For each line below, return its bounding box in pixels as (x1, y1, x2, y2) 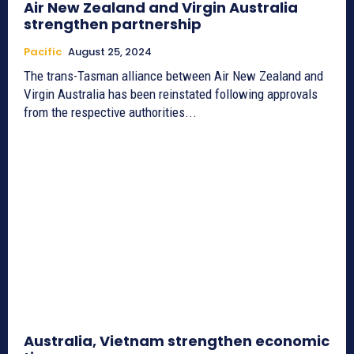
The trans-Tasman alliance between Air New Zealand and (24, 67, 323, 84)
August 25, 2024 (68, 43, 152, 59)
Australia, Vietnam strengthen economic (24, 330, 330, 351)
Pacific (24, 43, 62, 59)
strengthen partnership (24, 13, 201, 34)
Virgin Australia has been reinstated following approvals (24, 85, 318, 102)
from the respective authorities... (24, 104, 197, 120)
